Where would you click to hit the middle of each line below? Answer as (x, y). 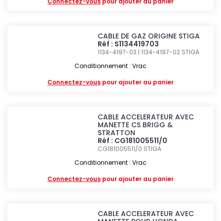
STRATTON (117, 133)
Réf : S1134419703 (129, 44)
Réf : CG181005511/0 (133, 141)
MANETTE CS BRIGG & (135, 125)
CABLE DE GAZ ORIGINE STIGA (149, 36)
